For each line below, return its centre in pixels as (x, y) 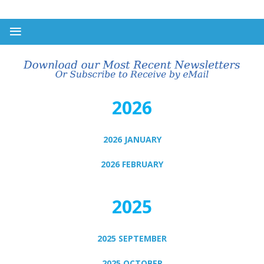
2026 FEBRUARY (132, 164)
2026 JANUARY (132, 140)
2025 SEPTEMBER (132, 239)
